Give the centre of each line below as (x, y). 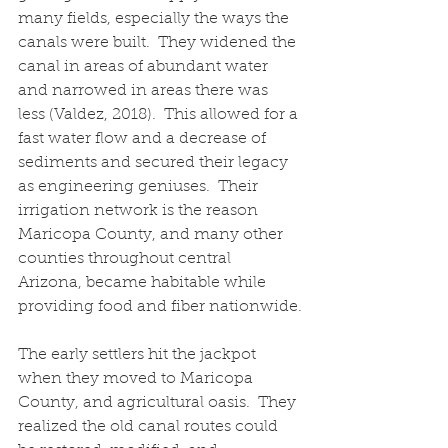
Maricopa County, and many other (152, 234)
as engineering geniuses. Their (140, 186)
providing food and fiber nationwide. (160, 306)
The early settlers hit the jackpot (139, 354)
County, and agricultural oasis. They (159, 402)
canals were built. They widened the (159, 42)
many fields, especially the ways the (155, 18)
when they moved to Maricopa (137, 378)
